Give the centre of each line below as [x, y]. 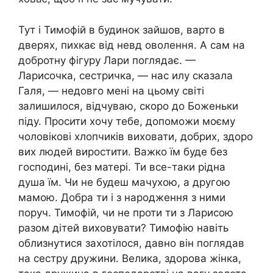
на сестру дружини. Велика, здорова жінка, [130, 258]
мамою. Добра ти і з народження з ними [122, 197]
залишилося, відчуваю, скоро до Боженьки [128, 106]
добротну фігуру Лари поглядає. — [107, 60]
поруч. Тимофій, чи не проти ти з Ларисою [126, 212]
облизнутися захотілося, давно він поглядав [131, 243]
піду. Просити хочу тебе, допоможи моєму [127, 121]
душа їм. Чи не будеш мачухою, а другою [124, 182]
